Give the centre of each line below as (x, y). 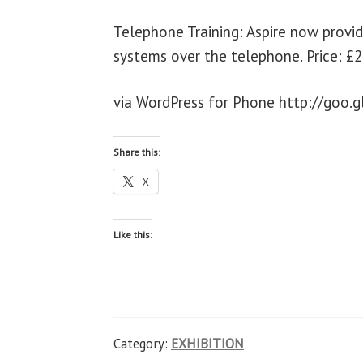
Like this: (133, 234)
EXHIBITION (208, 343)
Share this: (137, 152)
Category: (143, 343)
